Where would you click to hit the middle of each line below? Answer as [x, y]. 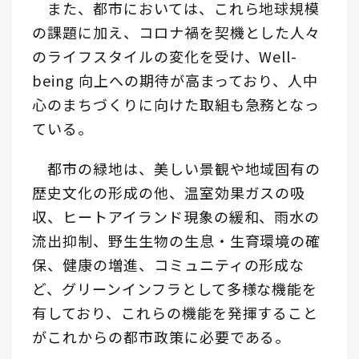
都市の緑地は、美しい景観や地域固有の [177, 169]
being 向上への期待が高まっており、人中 [175, 81]
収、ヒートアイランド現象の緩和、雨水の [176, 217]
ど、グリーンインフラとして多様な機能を [175, 289]
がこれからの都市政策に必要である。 [161, 337]
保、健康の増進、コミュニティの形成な [169, 265]
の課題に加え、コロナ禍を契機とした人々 [177, 32]
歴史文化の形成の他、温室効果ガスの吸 [169, 193]
